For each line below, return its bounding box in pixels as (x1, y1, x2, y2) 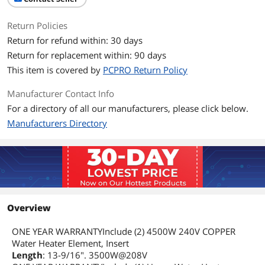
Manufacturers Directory (7, 117, 107, 129)
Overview (7, 202, 51, 214)
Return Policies (7, 20, 67, 31)
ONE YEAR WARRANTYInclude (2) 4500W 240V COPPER (12, 225, 235, 237)
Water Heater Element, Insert (12, 237, 129, 249)
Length (12, 249, 43, 261)
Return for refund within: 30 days (7, 34, 143, 46)
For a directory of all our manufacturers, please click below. (7, 102, 248, 114)
